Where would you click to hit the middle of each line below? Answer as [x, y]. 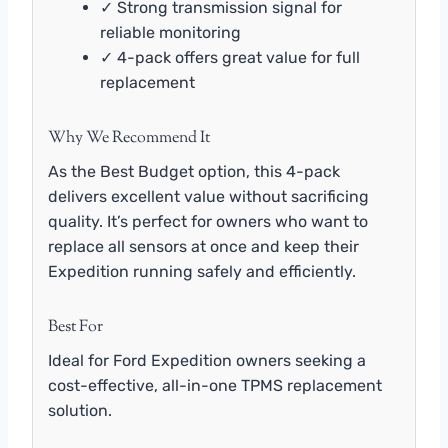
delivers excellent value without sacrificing [208, 196]
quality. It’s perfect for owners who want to [208, 221]
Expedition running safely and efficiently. [202, 271]
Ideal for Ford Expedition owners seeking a [207, 360]
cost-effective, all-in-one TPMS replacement [215, 385]
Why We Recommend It [129, 138]
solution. [80, 410]
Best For [75, 327]
